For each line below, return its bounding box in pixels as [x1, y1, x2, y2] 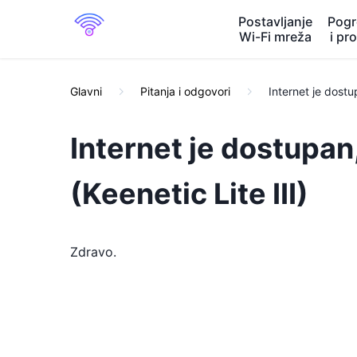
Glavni [70, 84, 102, 98]
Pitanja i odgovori [140, 84, 230, 98]
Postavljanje [237, 13, 312, 29]
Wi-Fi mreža [238, 28, 312, 45]
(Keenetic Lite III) [70, 176, 308, 211]
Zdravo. [70, 244, 116, 260]
